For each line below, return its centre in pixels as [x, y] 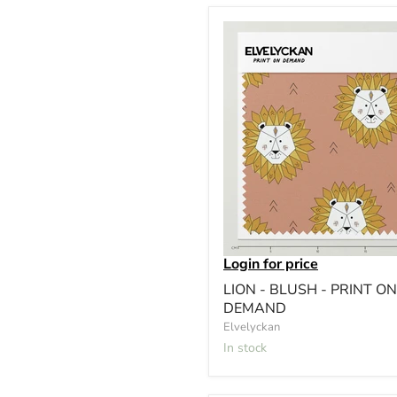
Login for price [271, 264]
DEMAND [255, 308]
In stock [247, 347]
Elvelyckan [252, 327]
